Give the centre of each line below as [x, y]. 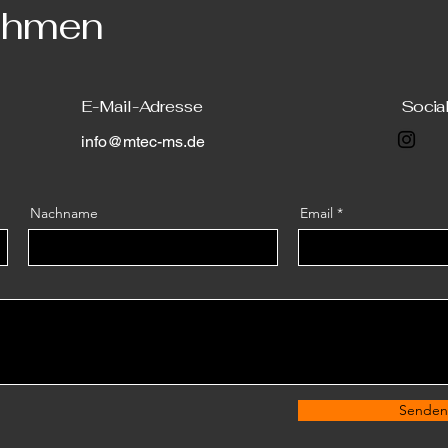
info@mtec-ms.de [143, 141]
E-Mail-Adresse [142, 106]
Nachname [64, 213]
